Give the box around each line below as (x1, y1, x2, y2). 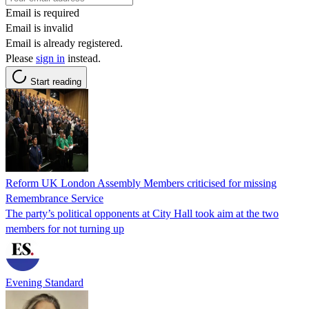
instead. (65, 52, 101, 64)
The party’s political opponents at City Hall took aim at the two (6, 207, 279, 219)
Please (6, 52, 36, 64)
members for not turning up (6, 222, 124, 235)
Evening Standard (6, 276, 83, 288)
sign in (36, 52, 65, 64)
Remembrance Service (6, 192, 103, 204)
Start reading (30, 76, 81, 87)
